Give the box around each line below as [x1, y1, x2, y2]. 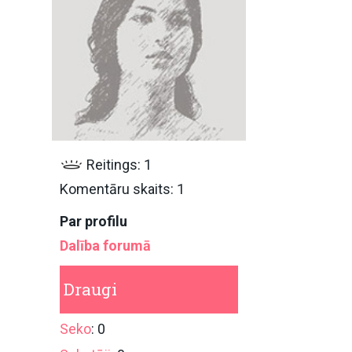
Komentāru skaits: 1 [60, 180, 185, 197]
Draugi [64, 277, 117, 300]
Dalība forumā [60, 236, 151, 254]
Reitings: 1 [83, 156, 152, 173]
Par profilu [60, 212, 127, 229]
